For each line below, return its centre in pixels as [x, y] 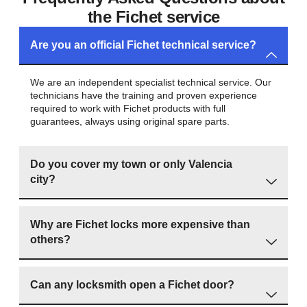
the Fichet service [153, 16]
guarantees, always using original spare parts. [130, 121]
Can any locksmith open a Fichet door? [132, 284]
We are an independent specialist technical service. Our [151, 82]
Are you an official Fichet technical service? [143, 45]
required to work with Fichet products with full [128, 108]
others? [50, 239]
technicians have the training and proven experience [144, 95]
